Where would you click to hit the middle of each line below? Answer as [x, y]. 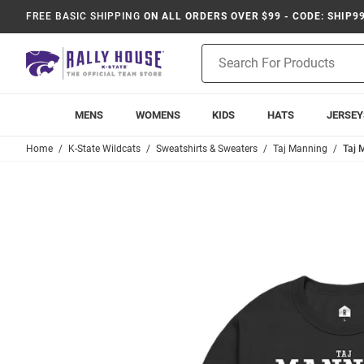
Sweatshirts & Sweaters [207, 149]
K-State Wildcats [104, 149]
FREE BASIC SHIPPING [84, 16]
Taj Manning [300, 149]
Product [222, 52]
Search [219, 69]
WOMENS [158, 115]
